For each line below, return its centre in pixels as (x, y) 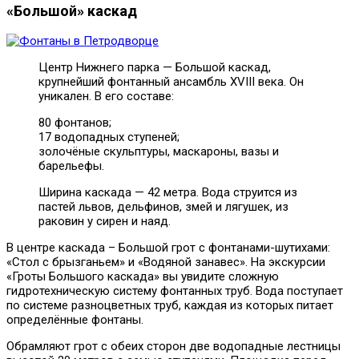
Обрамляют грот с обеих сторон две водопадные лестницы (173, 347)
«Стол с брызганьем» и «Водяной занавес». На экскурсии (166, 262)
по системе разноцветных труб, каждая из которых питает (170, 306)
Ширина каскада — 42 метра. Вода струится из (168, 193)
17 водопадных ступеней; (109, 137)
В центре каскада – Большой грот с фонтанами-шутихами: (168, 248)
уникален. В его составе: (106, 97)
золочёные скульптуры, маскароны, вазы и (159, 152)
